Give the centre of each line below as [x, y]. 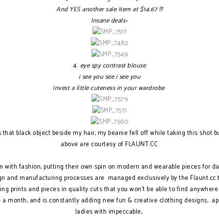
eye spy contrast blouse [113, 66]
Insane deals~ [109, 21]
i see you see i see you [109, 77]
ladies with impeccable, [109, 212]
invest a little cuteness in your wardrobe [109, 88]
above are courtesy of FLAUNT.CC [109, 144]
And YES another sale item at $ [100, 10]
